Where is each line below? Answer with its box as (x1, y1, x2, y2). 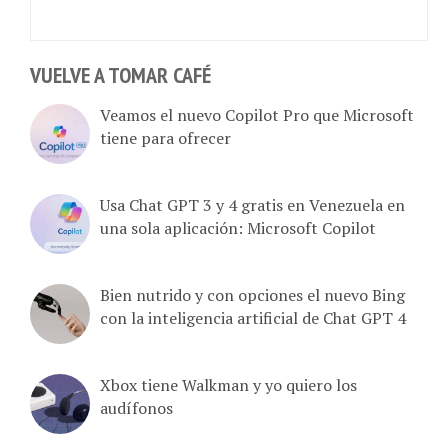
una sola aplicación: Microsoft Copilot (100, 208, 376, 231)
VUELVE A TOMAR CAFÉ (30, 53, 211, 82)
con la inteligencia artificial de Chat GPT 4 (100, 298, 406, 321)
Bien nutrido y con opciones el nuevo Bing (100, 275, 405, 298)
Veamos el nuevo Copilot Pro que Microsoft (100, 95, 414, 118)
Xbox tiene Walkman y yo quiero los (100, 365, 357, 388)
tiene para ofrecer (100, 118, 231, 141)
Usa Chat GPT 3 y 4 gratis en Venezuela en (100, 185, 405, 208)
